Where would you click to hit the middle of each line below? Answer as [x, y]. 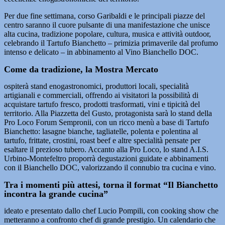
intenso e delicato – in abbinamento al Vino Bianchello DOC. [101, 52]
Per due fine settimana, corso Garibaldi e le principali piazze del [104, 16]
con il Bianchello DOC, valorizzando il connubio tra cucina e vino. [110, 167]
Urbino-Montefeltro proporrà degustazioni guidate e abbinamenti [106, 158]
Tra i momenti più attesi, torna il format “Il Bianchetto [111, 185]
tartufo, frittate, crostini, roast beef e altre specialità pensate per [102, 140]
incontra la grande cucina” [56, 194]
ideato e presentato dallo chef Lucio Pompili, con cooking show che [111, 211]
